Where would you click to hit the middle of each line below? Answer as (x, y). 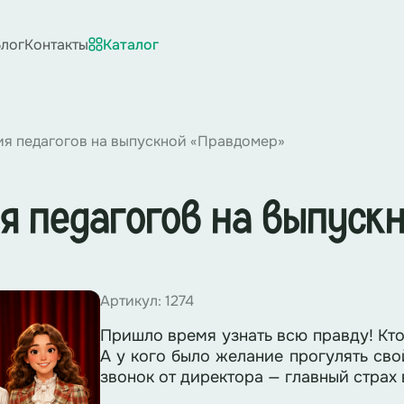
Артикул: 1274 (147, 301)
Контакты (56, 44)
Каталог (131, 44)
